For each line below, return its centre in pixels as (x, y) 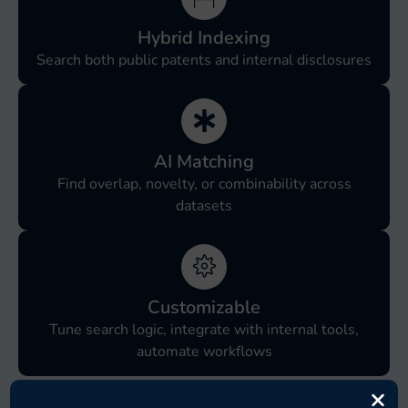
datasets (204, 205)
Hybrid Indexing (204, 37)
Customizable (204, 307)
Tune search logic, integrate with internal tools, (204, 329)
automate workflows (204, 351)
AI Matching (204, 161)
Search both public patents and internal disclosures (204, 60)
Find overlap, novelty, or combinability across (204, 184)
